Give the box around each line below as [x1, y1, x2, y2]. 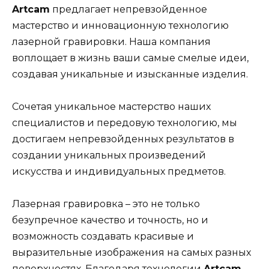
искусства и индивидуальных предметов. [12, 165, 226, 177]
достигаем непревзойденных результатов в [12, 133, 234, 145]
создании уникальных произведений [12, 149, 206, 161]
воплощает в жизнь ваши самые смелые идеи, [12, 52, 249, 64]
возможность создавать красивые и [12, 231, 194, 243]
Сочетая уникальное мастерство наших [12, 100, 211, 112]
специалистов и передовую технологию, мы [12, 116, 237, 128]
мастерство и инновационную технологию [12, 19, 229, 31]
